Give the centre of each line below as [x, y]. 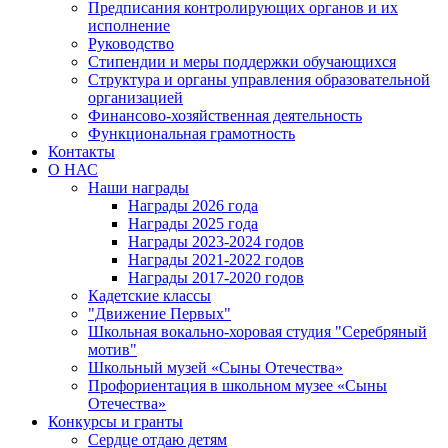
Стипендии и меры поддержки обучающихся [242, 61]
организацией [135, 97]
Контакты [81, 151]
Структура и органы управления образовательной [259, 79]
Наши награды [138, 187]
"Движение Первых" [159, 313]
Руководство [131, 43]
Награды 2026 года [193, 205]
